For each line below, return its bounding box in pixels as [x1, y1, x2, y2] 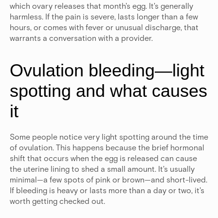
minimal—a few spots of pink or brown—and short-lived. [10, 175, 207, 184]
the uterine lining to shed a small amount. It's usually [10, 164, 195, 174]
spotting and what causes [10, 81, 207, 101]
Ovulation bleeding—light [10, 60, 204, 81]
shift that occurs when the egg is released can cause [10, 153, 197, 163]
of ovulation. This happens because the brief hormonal [10, 143, 204, 152]
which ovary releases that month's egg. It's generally [10, 1, 193, 11]
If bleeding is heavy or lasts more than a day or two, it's [10, 185, 204, 195]
